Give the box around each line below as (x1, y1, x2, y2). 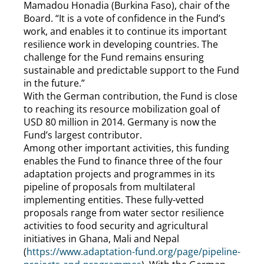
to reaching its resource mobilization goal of (24, 102, 220, 115)
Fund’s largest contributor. (24, 128, 142, 141)
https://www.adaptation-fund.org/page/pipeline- (27, 245, 240, 258)
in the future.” (24, 76, 85, 90)
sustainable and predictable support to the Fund (24, 63, 239, 77)
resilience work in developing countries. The (24, 37, 218, 51)
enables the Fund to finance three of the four (24, 154, 223, 167)
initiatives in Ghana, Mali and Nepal (24, 232, 179, 245)
